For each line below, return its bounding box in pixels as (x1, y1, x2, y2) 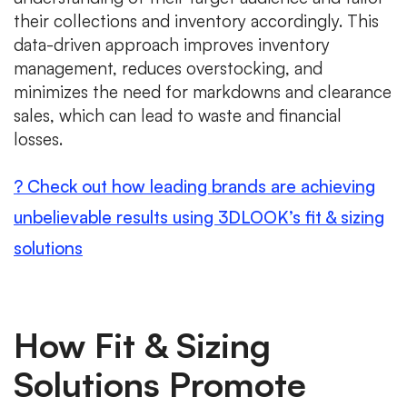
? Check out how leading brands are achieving (14, 174, 375, 197)
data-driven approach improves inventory (14, 33, 330, 55)
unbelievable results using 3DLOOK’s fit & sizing (14, 205, 384, 228)
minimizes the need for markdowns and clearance (14, 80, 392, 103)
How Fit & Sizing (14, 323, 271, 366)
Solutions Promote (14, 362, 306, 405)
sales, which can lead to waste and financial (14, 104, 342, 126)
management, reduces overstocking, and (14, 56, 323, 79)
